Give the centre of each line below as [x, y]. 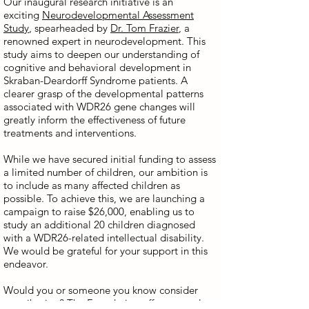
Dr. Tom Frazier [144, 28]
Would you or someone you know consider [101, 290]
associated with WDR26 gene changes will [99, 107]
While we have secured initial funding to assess [110, 159]
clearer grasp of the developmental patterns [103, 93]
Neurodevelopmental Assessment [118, 15]
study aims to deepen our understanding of [101, 54]
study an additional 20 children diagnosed [99, 225]
